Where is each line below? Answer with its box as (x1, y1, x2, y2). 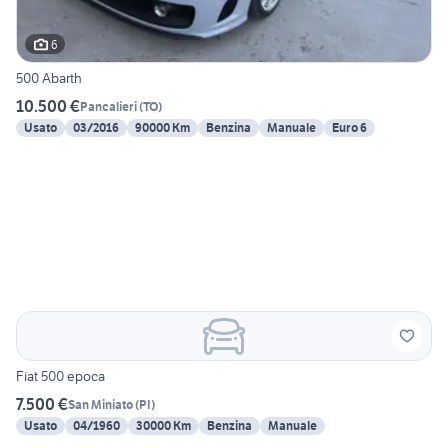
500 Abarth (16, 69, 82, 88)
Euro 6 (332, 120, 367, 136)
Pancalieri (80, 98, 137, 114)
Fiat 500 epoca (16, 367, 105, 386)
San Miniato (68, 396, 133, 412)
